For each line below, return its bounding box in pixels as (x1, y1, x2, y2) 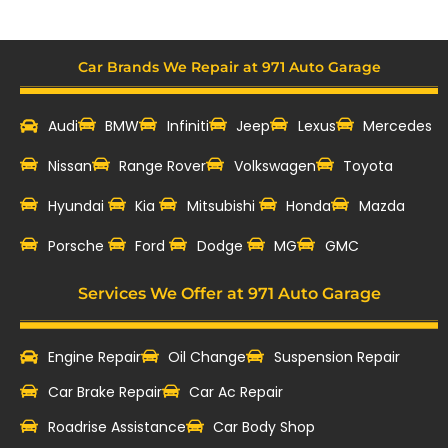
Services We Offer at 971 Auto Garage (77, 283, 381, 303)
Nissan (47, 155, 92, 176)
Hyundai (47, 195, 108, 216)
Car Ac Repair (189, 381, 283, 402)
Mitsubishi (186, 195, 259, 216)
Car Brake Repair (47, 381, 162, 402)
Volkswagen (233, 155, 316, 176)
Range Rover (119, 155, 206, 176)
